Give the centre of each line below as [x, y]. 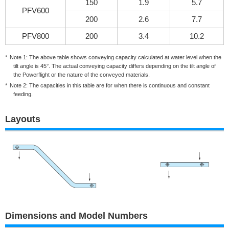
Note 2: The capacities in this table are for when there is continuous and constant [109, 86]
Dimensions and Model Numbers [76, 216]
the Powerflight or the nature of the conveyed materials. [82, 74]
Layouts [23, 119]
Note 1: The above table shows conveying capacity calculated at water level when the [115, 57]
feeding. [23, 94]
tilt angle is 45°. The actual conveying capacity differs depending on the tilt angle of [114, 66]
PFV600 [36, 10]
